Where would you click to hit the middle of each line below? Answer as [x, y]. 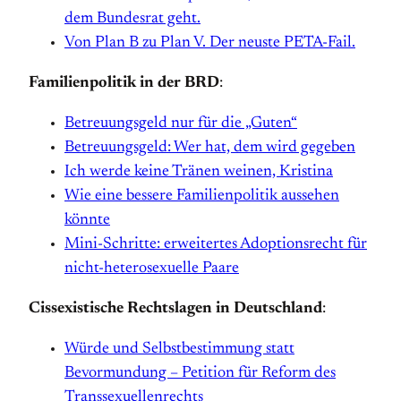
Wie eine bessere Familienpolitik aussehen [202, 196]
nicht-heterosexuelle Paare [152, 269]
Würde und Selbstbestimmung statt [179, 349]
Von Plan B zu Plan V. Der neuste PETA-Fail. [210, 43]
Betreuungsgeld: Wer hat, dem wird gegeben [210, 148]
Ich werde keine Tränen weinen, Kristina [199, 172]
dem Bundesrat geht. [132, 19]
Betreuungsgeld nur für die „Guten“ [181, 124]
